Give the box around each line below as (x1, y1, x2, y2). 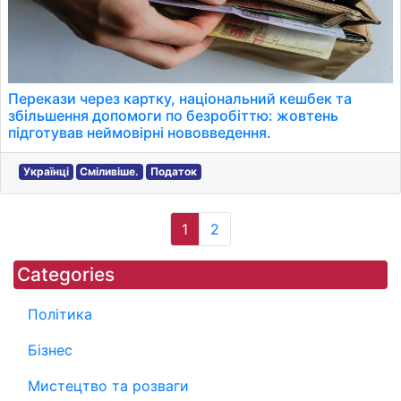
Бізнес (28, 341, 73, 359)
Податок (149, 165, 197, 178)
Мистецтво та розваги (28, 377, 189, 395)
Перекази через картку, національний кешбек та (8, 90, 352, 107)
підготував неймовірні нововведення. (8, 124, 271, 141)
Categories (17, 263, 115, 286)
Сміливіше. (80, 165, 140, 178)
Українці (22, 165, 69, 178)
